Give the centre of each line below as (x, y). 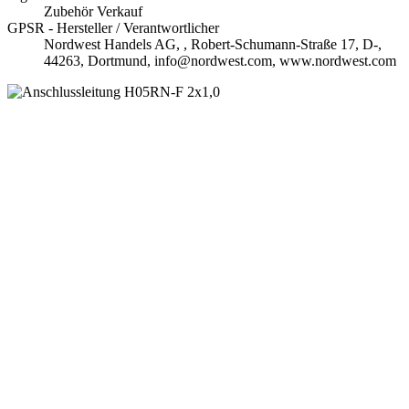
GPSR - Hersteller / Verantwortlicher (113, 28)
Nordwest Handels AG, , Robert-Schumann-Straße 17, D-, (213, 45)
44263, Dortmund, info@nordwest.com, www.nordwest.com (220, 61)
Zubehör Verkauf (93, 12)
